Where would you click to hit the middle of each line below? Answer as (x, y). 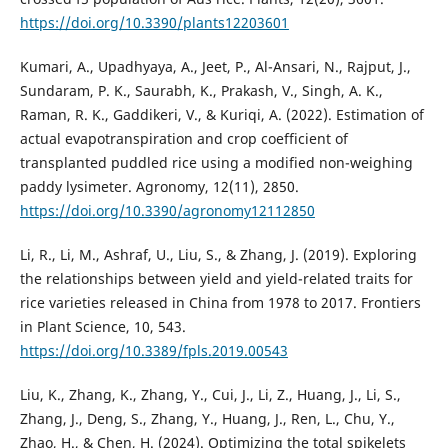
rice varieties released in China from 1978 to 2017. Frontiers (220, 303)
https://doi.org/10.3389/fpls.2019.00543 (153, 351)
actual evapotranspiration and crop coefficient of (183, 139)
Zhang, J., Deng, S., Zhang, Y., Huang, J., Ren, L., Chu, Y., (207, 419)
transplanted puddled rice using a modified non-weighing (216, 163)
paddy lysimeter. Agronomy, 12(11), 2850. (159, 187)
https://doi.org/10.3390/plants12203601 (154, 23)
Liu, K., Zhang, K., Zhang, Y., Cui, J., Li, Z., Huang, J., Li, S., (210, 395)
